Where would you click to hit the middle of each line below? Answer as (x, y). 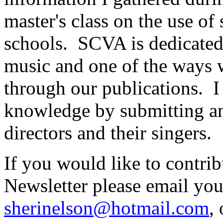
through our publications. (104, 88)
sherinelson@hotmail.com (107, 208)
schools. (36, 43)
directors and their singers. (108, 133)
